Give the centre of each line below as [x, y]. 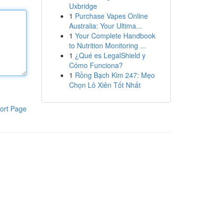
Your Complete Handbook [115, 36]
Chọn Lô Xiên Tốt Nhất [105, 85]
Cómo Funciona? [96, 65]
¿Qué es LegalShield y [110, 55]
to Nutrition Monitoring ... [107, 45]
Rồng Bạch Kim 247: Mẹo [115, 75]
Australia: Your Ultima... [105, 26]
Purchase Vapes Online [111, 16]
